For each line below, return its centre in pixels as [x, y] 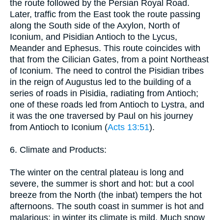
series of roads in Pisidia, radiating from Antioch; [104, 93]
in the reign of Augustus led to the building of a [100, 82]
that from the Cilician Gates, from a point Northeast [109, 59]
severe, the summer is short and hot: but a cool [102, 183]
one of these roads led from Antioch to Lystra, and [107, 104]
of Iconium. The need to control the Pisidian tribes [107, 70]
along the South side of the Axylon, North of [95, 25]
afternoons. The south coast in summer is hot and [107, 206]
